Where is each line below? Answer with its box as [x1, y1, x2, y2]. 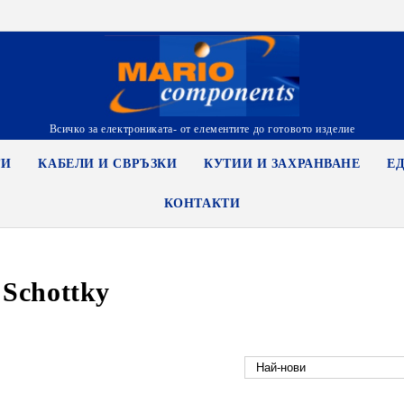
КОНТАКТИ [163, 197, 241, 210]
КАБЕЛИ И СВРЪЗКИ [38, 157, 178, 170]
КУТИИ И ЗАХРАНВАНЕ [204, 157, 361, 170]
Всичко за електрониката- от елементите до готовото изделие [49, 122, 355, 135]
